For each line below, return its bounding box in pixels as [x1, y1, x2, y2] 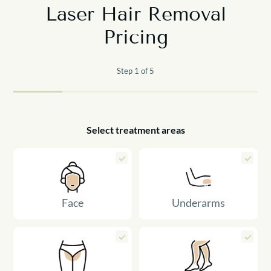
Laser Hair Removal [45, 2, 226, 26]
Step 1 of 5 [117, 65, 154, 76]
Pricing [103, 25, 168, 49]
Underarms [171, 195, 225, 209]
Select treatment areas [86, 123, 185, 135]
